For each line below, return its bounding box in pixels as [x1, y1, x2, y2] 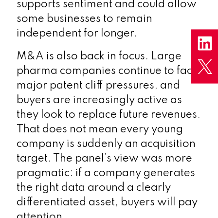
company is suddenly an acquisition [16, 138, 196, 149]
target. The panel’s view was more [16, 153, 192, 164]
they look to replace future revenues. [16, 109, 200, 120]
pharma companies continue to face [16, 65, 199, 76]
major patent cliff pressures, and [16, 80, 180, 91]
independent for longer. [16, 28, 137, 39]
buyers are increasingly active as [16, 94, 182, 106]
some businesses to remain [16, 13, 152, 24]
